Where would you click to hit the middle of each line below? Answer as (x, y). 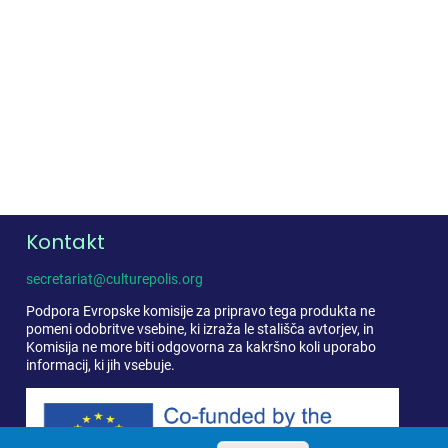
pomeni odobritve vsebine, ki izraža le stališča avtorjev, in (200, 328)
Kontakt (66, 242)
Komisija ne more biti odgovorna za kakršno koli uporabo (201, 346)
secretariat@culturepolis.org (115, 278)
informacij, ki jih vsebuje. (101, 364)
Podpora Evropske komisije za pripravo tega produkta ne (201, 310)
